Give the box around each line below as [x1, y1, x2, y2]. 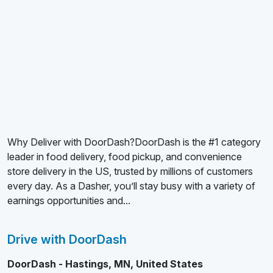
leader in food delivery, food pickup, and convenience [7, 151, 242, 163]
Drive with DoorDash [7, 232, 127, 247]
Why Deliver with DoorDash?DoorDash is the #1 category [7, 136, 261, 148]
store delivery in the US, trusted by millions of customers [7, 165, 253, 177]
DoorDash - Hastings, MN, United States [7, 258, 203, 270]
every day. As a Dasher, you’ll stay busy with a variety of [7, 180, 255, 192]
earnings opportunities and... [7, 194, 130, 207]
